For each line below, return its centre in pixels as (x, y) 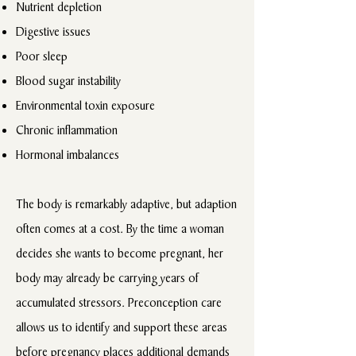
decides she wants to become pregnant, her (120, 253)
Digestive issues (53, 31)
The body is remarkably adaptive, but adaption (126, 204)
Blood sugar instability (68, 81)
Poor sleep (42, 56)
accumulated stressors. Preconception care (119, 302)
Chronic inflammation (67, 130)
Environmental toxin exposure (85, 105)
